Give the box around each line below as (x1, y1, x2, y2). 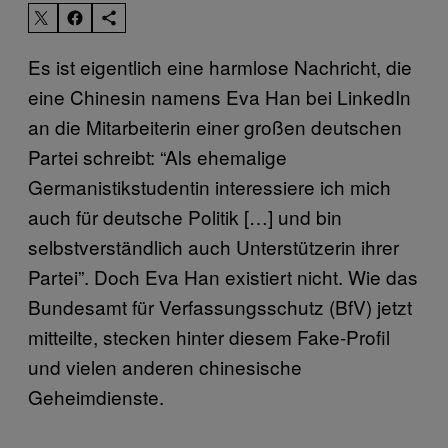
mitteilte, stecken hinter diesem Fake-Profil (28, 322, 390, 350)
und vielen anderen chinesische (28, 352, 302, 380)
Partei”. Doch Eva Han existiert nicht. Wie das (28, 262, 418, 290)
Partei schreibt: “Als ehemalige (28, 142, 287, 170)
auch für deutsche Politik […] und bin (28, 202, 342, 230)
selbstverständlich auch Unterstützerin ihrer (28, 232, 399, 260)
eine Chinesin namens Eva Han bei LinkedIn (28, 82, 411, 110)
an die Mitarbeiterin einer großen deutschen (28, 112, 402, 140)
